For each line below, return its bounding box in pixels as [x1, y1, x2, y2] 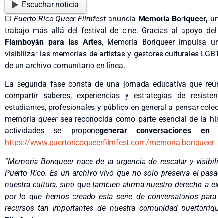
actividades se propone [5, 126, 99, 136]
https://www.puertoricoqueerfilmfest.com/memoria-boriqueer [5, 138, 214, 147]
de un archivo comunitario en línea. [5, 60, 125, 70]
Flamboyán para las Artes [5, 37, 102, 47]
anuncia [106, 14, 138, 23]
